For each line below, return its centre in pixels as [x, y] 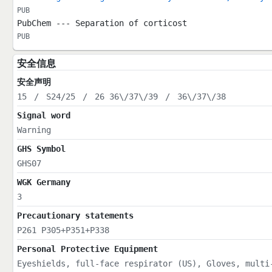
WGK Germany [43, 182]
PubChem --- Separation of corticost [102, 23]
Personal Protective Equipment [87, 249]
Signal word [43, 116]
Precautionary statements [75, 216]
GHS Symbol [41, 149]
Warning [34, 130]
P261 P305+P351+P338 [63, 230]
